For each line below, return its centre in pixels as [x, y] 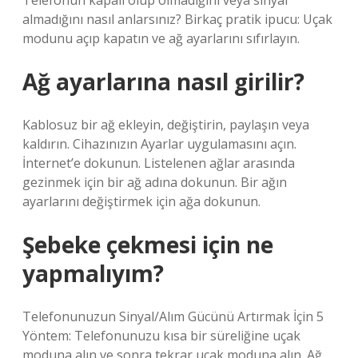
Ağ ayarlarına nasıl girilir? [163, 82]
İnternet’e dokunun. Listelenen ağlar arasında [159, 163]
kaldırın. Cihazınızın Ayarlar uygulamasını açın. [159, 144]
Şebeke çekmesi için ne [148, 245]
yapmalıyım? [93, 273]
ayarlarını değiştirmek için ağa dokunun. [141, 201]
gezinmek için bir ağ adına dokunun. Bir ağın [155, 182]
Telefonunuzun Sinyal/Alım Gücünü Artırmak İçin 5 [173, 316]
